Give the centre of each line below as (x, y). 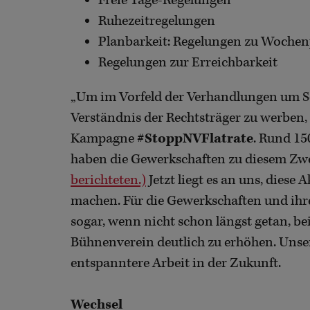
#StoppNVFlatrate (195, 139)
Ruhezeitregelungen (157, 21)
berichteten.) (108, 181)
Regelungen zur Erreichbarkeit (188, 62)
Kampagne (104, 139)
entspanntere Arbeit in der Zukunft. (176, 264)
